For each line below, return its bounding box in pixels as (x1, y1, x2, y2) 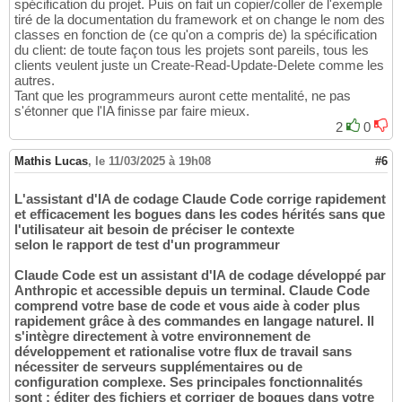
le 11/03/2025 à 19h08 (95, 154, 211, 169)
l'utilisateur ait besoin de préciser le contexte (14, 222, 294, 238)
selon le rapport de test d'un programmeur (14, 237, 280, 253)
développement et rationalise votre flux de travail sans (14, 344, 352, 360)
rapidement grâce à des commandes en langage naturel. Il (14, 313, 374, 329)
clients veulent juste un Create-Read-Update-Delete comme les (14, 57, 384, 74)
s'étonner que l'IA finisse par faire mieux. (14, 103, 249, 119)
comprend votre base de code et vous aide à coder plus (14, 298, 360, 314)
